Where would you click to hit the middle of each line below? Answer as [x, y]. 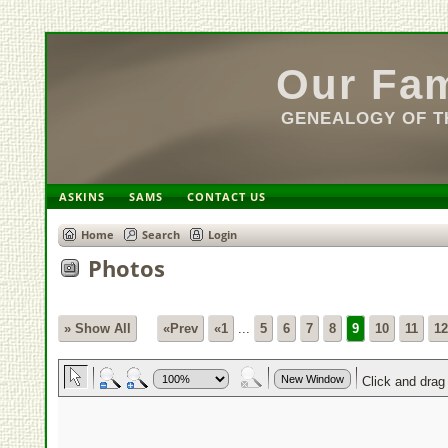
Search [160, 235]
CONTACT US [227, 196]
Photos [126, 268]
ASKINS [82, 196]
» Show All [97, 329]
